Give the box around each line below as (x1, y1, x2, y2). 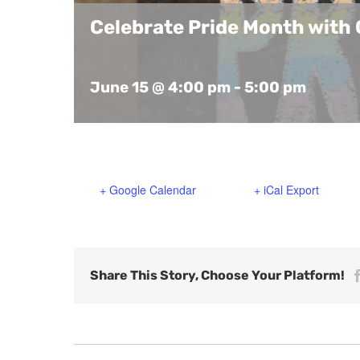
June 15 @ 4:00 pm (90, 77, 231, 96)
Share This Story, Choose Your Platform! (90, 268, 345, 284)
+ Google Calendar (100, 182, 196, 198)
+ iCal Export (254, 182, 319, 198)
